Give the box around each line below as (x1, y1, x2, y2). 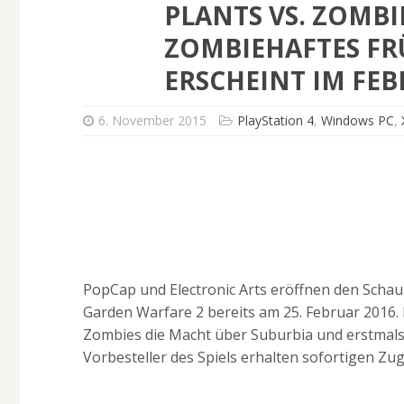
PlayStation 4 (237, 111, 315, 129)
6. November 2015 (98, 111, 207, 129)
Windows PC (321, 111, 395, 129)
